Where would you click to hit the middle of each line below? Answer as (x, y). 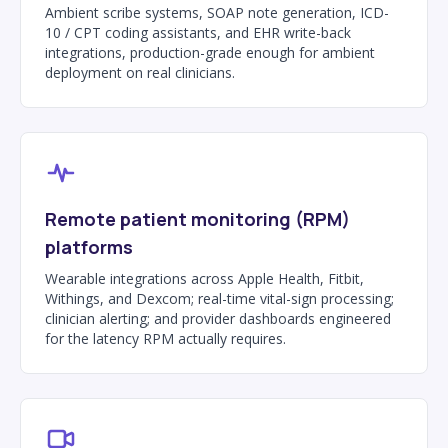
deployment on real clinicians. (140, 72)
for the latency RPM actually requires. (165, 338)
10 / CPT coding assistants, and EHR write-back (198, 32)
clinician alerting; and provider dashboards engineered (218, 318)
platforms (89, 246)
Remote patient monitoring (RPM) (197, 218)
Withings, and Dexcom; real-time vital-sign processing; (219, 298)
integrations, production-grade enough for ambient (210, 52)
